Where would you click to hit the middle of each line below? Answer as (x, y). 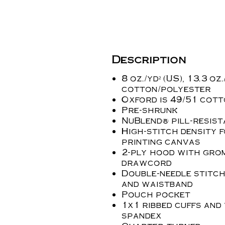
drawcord (147, 162)
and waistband (157, 183)
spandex (142, 215)
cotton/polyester (166, 88)
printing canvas (161, 141)
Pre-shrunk (150, 109)
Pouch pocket (156, 194)
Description (149, 59)
